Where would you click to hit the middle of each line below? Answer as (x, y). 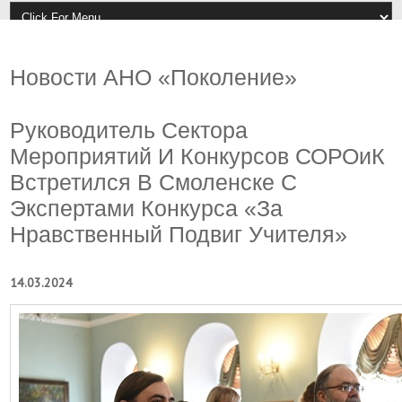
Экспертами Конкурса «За (147, 208)
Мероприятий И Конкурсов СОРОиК (198, 156)
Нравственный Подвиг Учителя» (179, 234)
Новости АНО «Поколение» (154, 77)
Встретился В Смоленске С (154, 182)
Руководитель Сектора (129, 130)
